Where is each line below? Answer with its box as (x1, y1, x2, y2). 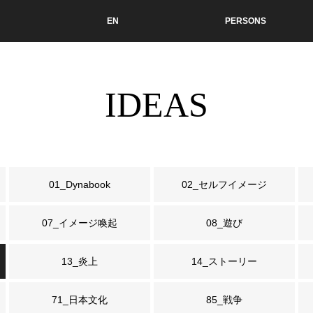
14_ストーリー (191, 256, 257, 267)
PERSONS (224, 16, 266, 26)
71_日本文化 (52, 294, 108, 305)
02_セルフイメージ (182, 179, 267, 190)
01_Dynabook (49, 179, 110, 190)
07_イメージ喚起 (42, 217, 117, 228)
